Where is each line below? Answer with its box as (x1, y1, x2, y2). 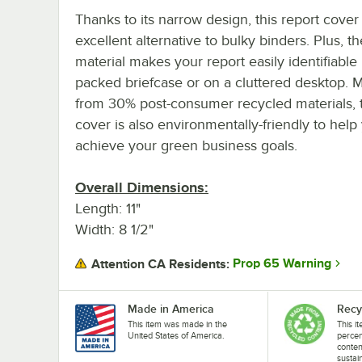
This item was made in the (128, 318, 227, 329)
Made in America (128, 301, 214, 315)
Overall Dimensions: (75, 179, 208, 196)
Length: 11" (75, 200, 141, 217)
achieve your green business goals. (75, 137, 297, 154)
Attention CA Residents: (91, 256, 229, 271)
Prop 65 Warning (233, 256, 331, 271)
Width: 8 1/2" (75, 221, 154, 238)
